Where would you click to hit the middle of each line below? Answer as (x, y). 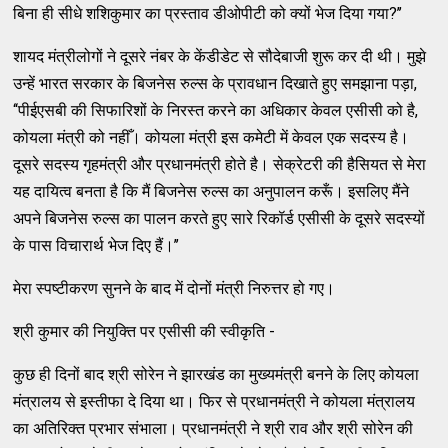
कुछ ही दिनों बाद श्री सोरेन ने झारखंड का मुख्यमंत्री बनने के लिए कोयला (216, 374)
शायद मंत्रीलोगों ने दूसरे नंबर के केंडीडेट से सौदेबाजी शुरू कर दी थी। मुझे (220, 56)
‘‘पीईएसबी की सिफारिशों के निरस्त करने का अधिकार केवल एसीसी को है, (216, 110)
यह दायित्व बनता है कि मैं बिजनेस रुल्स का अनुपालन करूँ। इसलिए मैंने (211, 191)
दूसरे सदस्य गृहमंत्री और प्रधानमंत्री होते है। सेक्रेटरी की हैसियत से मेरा (220, 164)
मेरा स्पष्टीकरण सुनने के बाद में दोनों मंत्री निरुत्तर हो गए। (174, 288)
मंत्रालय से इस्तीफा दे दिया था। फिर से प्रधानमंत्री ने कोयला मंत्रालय (214, 401)
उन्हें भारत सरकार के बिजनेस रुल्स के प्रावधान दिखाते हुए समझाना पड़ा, (215, 83)
